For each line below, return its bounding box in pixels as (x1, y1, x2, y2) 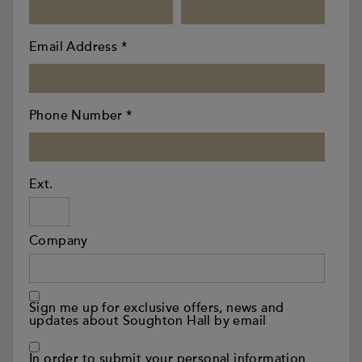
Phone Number (29, 107, 127, 124)
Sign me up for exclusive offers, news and (29, 300, 284, 316)
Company (29, 233, 88, 249)
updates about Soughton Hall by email (29, 313, 267, 329)
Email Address (29, 39, 121, 55)
